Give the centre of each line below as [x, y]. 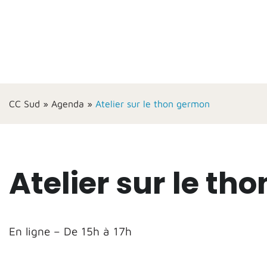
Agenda [68, 104]
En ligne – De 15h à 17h [70, 231]
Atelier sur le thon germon [153, 104]
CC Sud [24, 104]
